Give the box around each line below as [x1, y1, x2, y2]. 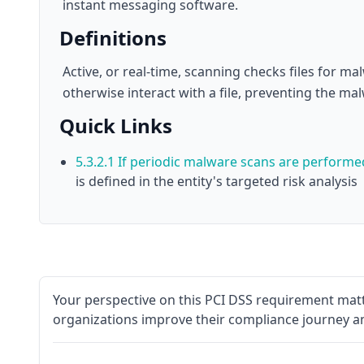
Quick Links [59, 112, 172, 139]
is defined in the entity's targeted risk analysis [76, 172, 357, 190]
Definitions [59, 24, 167, 51]
